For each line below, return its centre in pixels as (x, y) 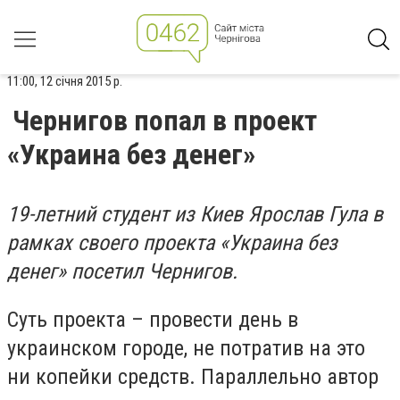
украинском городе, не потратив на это (186, 348)
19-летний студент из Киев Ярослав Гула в (195, 214)
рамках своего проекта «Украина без (172, 243)
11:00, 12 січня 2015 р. (65, 81)
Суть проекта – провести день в (153, 319)
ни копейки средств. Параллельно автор (193, 376)
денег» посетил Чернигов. (122, 271)
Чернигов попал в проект (165, 121)
